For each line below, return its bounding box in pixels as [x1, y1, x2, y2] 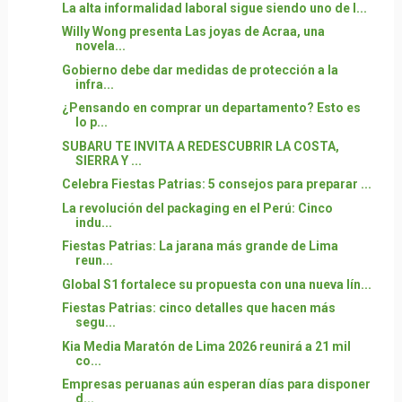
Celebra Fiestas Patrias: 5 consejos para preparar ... [61, 177, 371, 191]
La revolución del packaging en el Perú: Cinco [61, 200, 333, 215]
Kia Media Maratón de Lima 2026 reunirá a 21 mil [61, 338, 351, 354]
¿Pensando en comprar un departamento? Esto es [61, 100, 361, 115]
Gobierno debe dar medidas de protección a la [61, 62, 338, 77]
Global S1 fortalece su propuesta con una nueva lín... [61, 276, 371, 292]
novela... [74, 39, 126, 53]
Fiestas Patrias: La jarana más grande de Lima [61, 239, 338, 253]
